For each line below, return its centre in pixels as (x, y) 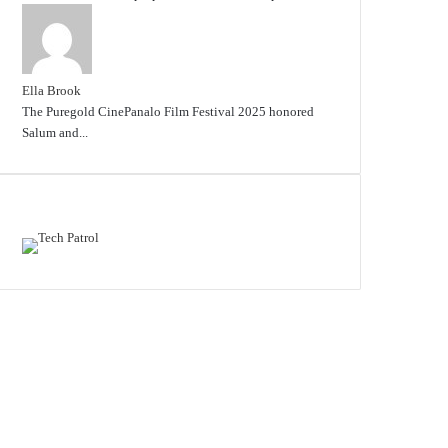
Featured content (85, 216)
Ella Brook (51, 90)
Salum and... (55, 132)
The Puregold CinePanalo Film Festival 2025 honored (168, 111)
